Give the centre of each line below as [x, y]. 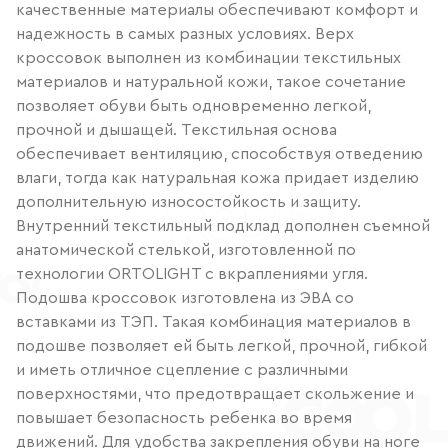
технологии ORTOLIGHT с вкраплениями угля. [192, 273]
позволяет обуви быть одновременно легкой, [193, 105]
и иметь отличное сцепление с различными [182, 369]
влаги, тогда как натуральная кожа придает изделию [217, 177]
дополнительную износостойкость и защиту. [188, 201]
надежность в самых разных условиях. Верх [185, 33]
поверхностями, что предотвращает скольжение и [215, 393]
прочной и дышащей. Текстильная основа [176, 129]
